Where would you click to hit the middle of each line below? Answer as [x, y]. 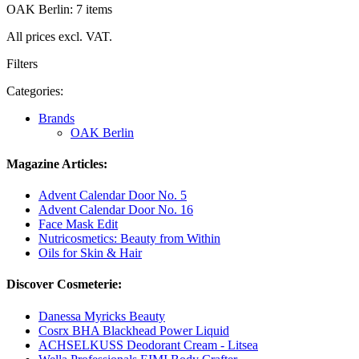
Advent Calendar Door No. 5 [113, 196]
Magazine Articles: [57, 163]
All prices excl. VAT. [59, 36]
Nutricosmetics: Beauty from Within [129, 239]
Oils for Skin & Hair [90, 253]
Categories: [35, 91]
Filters [22, 63]
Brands [56, 118]
